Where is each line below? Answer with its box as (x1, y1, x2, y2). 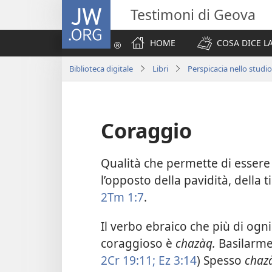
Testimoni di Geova (131, 5, 256, 24)
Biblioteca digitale (69, 63, 133, 74)
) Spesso (197, 251, 245, 268)
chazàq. (175, 234, 216, 251)
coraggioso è (101, 234, 175, 251)
